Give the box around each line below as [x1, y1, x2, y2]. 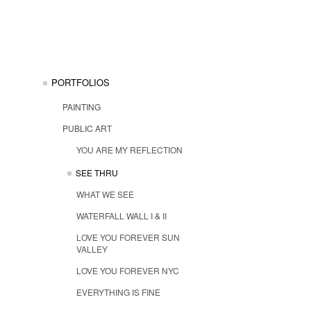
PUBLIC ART [62, 122, 112, 134]
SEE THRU [76, 166, 118, 178]
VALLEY [76, 242, 108, 255]
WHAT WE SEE [76, 187, 134, 200]
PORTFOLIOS [51, 76, 110, 89]
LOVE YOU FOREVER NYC [76, 264, 179, 276]
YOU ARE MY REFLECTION [76, 144, 183, 155]
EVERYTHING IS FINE [76, 285, 160, 298]
